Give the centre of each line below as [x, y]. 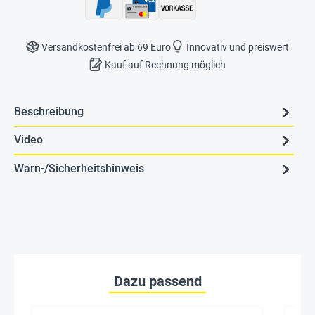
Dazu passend [157, 281]
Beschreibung [49, 111]
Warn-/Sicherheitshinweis [79, 168]
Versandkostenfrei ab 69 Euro [105, 47]
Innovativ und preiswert [237, 47]
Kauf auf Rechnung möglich [165, 65]
